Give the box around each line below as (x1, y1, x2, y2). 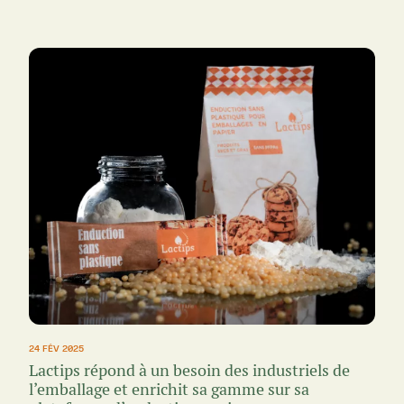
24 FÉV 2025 (29, 343, 84, 354)
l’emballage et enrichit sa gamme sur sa (29, 379, 309, 400)
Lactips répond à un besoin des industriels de (29, 360, 350, 381)
